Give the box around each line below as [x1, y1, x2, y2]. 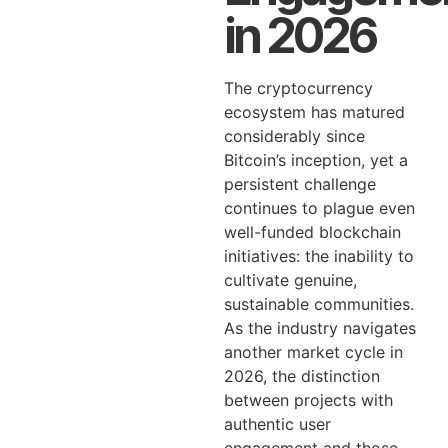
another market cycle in [224, 342, 403, 362]
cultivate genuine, [224, 270, 357, 290]
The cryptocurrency [224, 78, 373, 98]
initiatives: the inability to [224, 246, 414, 266]
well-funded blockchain [224, 222, 401, 242]
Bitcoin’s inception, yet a [224, 150, 408, 170]
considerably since [224, 126, 365, 146]
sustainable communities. [224, 294, 414, 314]
